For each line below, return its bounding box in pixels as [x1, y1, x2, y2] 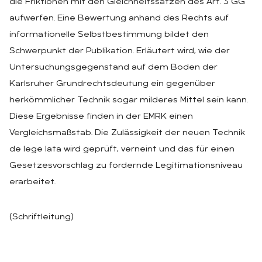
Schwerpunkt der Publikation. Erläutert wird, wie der [9, 46, 230, 56]
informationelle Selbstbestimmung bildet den [9, 30, 209, 39]
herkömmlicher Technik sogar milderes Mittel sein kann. [9, 95, 248, 105]
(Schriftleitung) [9, 212, 74, 222]
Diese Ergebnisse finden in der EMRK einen [9, 112, 193, 121]
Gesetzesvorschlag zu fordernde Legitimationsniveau [9, 161, 243, 170]
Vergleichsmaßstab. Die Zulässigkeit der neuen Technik [9, 128, 245, 137]
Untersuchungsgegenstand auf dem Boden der [9, 63, 218, 72]
